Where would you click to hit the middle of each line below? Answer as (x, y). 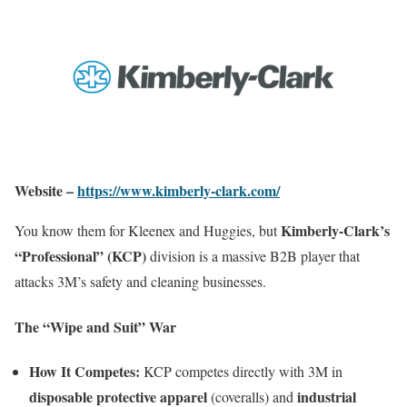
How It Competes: (84, 371)
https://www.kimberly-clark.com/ (179, 191)
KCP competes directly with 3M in (241, 371)
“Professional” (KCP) (80, 256)
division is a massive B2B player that (253, 256)
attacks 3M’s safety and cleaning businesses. (140, 282)
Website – (46, 191)
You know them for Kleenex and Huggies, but (148, 231)
